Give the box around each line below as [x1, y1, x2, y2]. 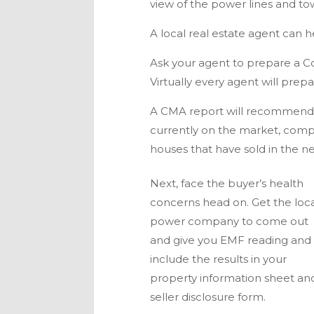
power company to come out [150, 214, 309, 228]
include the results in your [150, 252, 287, 266]
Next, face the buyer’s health [150, 177, 304, 191]
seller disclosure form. [150, 290, 266, 304]
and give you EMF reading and [150, 233, 312, 247]
